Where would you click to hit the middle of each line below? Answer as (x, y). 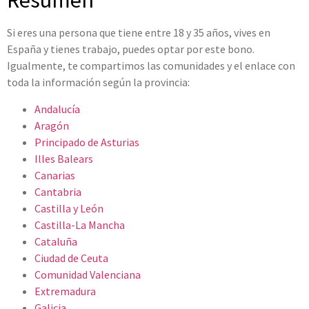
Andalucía (57, 109)
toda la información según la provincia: (99, 82)
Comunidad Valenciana (88, 274)
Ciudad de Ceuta (71, 258)
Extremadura (65, 291)
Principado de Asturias (87, 142)
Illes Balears (64, 158)
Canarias (55, 175)
